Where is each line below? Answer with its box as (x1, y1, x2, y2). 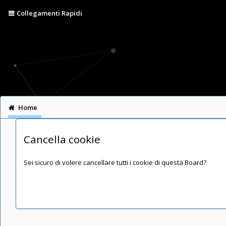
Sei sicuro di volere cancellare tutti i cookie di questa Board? (24, 158, 206, 167)
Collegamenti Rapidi (16, 9, 82, 18)
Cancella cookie (24, 132, 100, 147)
